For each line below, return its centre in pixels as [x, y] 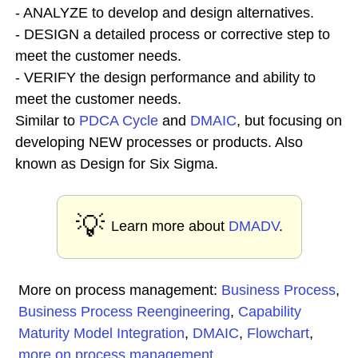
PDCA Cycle [119, 121]
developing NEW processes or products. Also [159, 142]
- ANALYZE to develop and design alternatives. [165, 13]
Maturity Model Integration [101, 333]
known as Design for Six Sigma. [117, 164]
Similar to [47, 121]
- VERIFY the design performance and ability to [165, 78]
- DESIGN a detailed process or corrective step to [173, 34]
